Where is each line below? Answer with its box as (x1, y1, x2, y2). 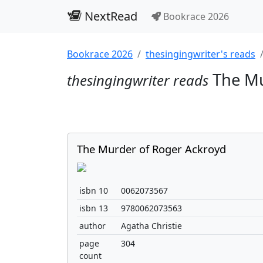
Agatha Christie (121, 220, 182, 231)
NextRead (82, 8, 137, 24)
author (79, 220, 106, 231)
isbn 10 (79, 185, 108, 196)
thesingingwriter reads (67, 70, 208, 90)
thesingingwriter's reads (146, 48, 255, 60)
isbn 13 (79, 203, 108, 214)
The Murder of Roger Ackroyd (77, 141, 226, 156)
